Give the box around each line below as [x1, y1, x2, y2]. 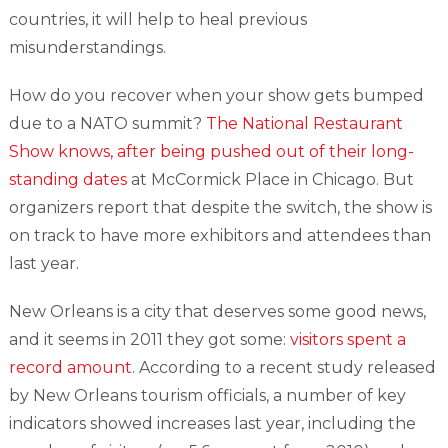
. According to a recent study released [131, 358, 436, 377]
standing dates [8, 170, 127, 189]
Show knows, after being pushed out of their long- [8, 142, 414, 161]
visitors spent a [289, 330, 406, 349]
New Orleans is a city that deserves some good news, [8, 302, 426, 321]
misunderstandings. [8, 38, 166, 57]
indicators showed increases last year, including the [8, 414, 416, 433]
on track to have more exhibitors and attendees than [8, 226, 431, 245]
